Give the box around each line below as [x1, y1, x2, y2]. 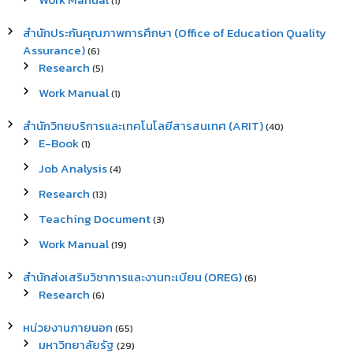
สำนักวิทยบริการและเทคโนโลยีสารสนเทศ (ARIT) [22, 117, 263, 135]
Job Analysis [38, 159, 107, 177]
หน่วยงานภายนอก [22, 318, 113, 336]
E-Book [38, 134, 79, 152]
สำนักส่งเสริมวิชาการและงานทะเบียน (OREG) [22, 268, 242, 286]
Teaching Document [38, 210, 150, 228]
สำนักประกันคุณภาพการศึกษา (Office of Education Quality [22, 24, 326, 42]
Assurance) [22, 41, 85, 59]
